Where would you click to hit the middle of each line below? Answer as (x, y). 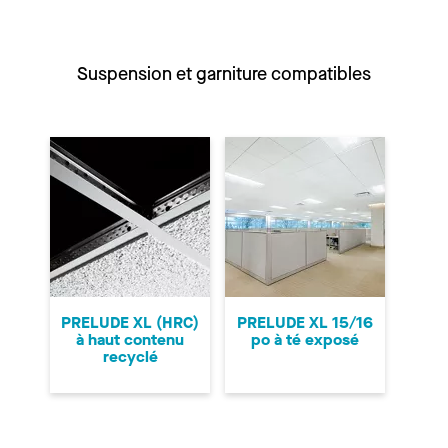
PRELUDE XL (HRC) (130, 323)
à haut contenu (130, 340)
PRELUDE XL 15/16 (305, 323)
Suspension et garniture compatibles (224, 74)
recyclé (130, 357)
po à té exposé (305, 340)
